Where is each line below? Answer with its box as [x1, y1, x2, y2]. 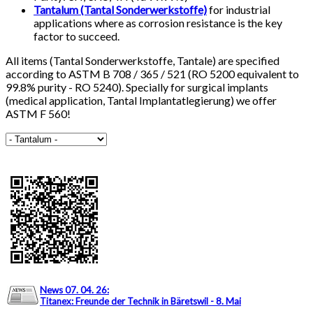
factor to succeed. [34, 29, 119, 43]
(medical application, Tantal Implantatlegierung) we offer [6, 94, 277, 108]
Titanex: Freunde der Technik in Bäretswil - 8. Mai [40, 296, 241, 307]
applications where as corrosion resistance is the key [34, 16, 282, 30]
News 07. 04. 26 [40, 284, 107, 296]
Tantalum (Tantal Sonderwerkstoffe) [34, 3, 207, 17]
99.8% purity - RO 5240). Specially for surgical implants [6, 80, 268, 94]
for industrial [207, 3, 270, 17]
